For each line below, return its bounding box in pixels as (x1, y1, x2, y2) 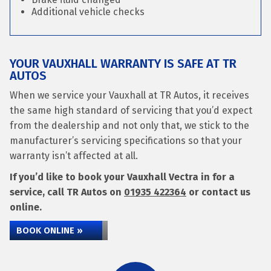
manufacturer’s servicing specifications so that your (10, 135, 242, 146)
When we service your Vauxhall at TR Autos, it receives (10, 90, 249, 101)
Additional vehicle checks (31, 6, 145, 18)
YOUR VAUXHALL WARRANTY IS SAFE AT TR (10, 56, 237, 71)
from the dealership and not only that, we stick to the (10, 120, 249, 131)
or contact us (186, 186, 250, 198)
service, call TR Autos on (10, 186, 124, 198)
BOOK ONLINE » (16, 225, 83, 236)
